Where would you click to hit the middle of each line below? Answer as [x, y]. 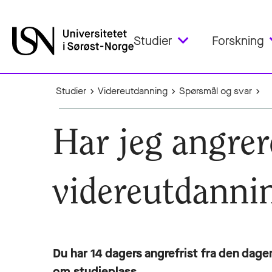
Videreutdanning [133, 91]
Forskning [238, 41]
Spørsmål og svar [216, 91]
